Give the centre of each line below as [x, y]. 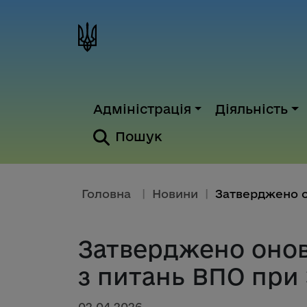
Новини [175, 194]
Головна [106, 194]
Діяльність [252, 109]
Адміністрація [142, 109]
